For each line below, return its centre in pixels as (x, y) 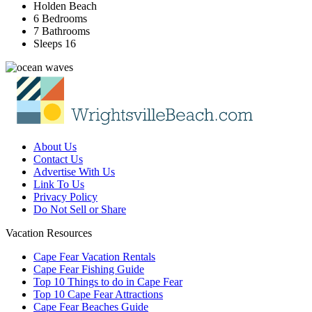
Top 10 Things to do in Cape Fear (108, 282)
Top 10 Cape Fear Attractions (98, 295)
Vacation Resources (49, 233)
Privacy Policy (65, 197)
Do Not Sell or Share (80, 210)
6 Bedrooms (60, 19)
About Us (55, 147)
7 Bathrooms (62, 31)
